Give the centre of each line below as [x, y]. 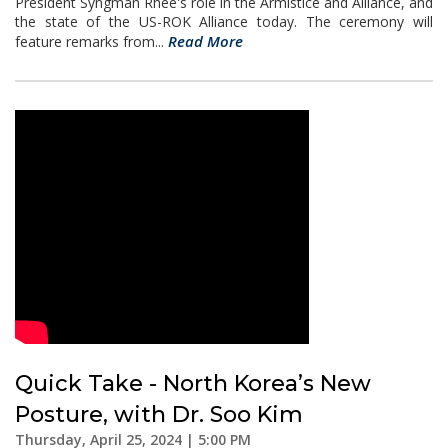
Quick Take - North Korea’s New [193, 383]
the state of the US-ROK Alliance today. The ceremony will [224, 21]
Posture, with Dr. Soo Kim [159, 414]
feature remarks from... [91, 41]
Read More [205, 41]
